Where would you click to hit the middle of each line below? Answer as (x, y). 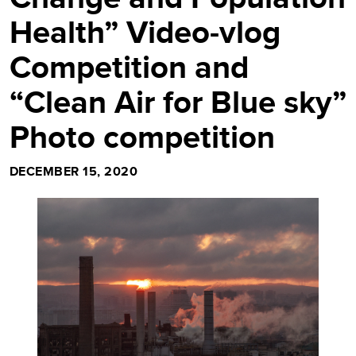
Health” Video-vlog (145, 32)
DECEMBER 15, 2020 (74, 171)
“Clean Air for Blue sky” (178, 102)
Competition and (129, 67)
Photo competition (142, 137)
